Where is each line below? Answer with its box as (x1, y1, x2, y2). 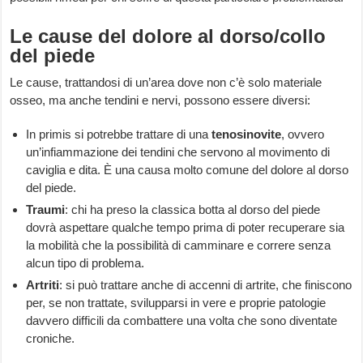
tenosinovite (211, 127, 282, 142)
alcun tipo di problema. (26, 256, 145, 271)
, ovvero (281, 127, 325, 142)
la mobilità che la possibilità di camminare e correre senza (26, 238, 331, 253)
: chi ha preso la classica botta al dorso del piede (65, 203, 321, 217)
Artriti (26, 278, 60, 293)
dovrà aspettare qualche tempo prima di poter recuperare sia (26, 220, 345, 235)
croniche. (26, 331, 75, 346)
